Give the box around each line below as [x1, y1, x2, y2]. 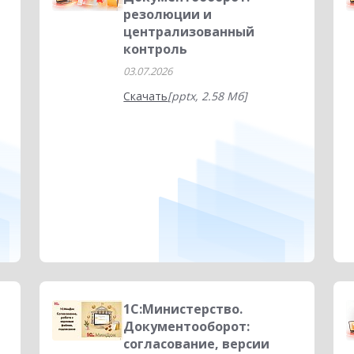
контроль [123, 40, 188, 58]
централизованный [123, 23, 255, 40]
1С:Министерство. [123, 300, 243, 318]
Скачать [123, 88, 168, 104]
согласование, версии [123, 335, 270, 352]
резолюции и [123, 6, 213, 23]
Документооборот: [123, 318, 250, 335]
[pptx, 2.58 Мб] [168, 88, 248, 104]
